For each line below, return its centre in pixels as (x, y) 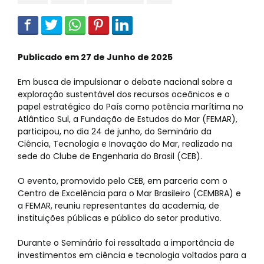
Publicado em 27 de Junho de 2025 (95, 57)
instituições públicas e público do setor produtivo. (120, 218)
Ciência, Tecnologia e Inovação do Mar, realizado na (125, 144)
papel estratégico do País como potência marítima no (131, 107)
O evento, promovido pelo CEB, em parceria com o (123, 181)
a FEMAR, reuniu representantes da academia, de (118, 206)
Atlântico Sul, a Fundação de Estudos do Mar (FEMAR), (128, 119)
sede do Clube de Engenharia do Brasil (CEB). (110, 156)
